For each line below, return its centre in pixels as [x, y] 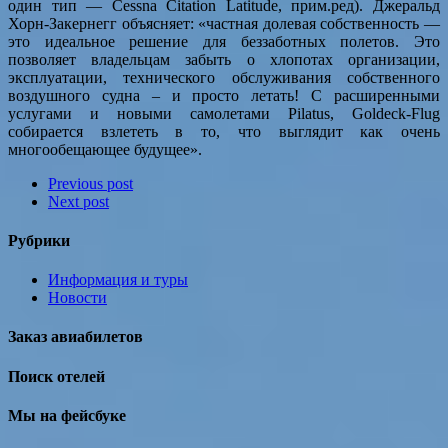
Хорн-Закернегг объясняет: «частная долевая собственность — [224, 23]
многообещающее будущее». [105, 149]
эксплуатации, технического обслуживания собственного [224, 77]
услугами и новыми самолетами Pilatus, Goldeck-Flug [224, 113]
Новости [77, 298]
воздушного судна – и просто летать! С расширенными [224, 95]
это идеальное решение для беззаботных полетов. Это [224, 41]
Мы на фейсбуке [67, 415]
